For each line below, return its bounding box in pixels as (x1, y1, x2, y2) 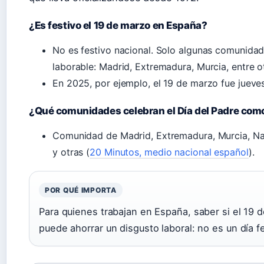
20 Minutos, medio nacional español (90, 146, 249, 159)
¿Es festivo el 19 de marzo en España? (29, 19, 207, 32)
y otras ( (52, 146, 90, 159)
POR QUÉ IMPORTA (45, 186, 117, 195)
